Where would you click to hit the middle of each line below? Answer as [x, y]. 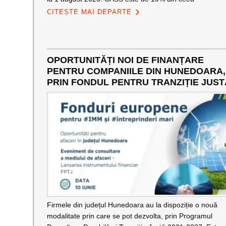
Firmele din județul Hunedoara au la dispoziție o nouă [132, 205]
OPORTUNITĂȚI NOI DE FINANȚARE [125, 60]
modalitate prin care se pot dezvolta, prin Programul [129, 216]
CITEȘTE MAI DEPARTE [89, 12]
